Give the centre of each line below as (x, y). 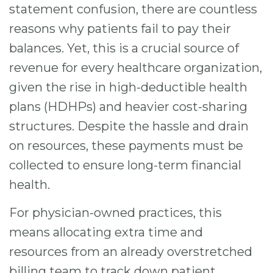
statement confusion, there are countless (133, 9)
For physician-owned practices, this (115, 213)
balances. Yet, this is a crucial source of (124, 48)
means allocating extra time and (106, 232)
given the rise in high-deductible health (128, 87)
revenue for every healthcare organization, (136, 68)
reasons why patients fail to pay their (120, 29)
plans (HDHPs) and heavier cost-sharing (128, 107)
